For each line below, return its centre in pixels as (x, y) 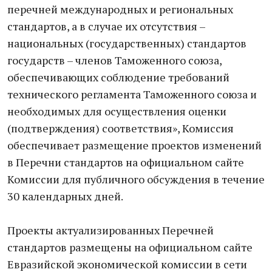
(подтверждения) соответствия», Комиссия (121, 128)
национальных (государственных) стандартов (127, 43)
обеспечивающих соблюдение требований (118, 77)
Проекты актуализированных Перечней (110, 230)
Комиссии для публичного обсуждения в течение (136, 179)
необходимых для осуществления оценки (117, 111)
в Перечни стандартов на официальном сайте (126, 162)
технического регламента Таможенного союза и (132, 94)
